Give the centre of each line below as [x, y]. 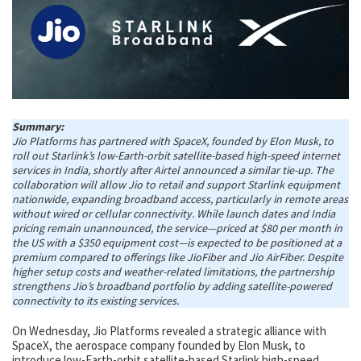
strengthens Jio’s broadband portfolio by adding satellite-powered [172, 286]
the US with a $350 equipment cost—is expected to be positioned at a [177, 243]
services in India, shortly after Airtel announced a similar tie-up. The [173, 170]
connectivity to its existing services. [97, 301]
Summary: [38, 127]
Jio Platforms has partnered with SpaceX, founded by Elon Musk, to [173, 141]
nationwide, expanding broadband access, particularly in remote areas [180, 199]
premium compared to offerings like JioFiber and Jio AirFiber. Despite [178, 257]
